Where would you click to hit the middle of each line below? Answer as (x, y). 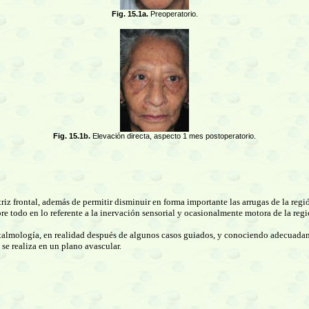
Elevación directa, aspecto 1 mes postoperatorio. (174, 136)
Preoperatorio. (174, 14)
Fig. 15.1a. (131, 14)
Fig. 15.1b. (73, 136)
